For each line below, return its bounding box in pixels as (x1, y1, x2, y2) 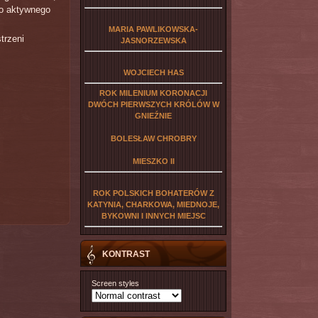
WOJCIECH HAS (123, 68, 184, 77)
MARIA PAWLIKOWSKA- (109, 25, 198, 33)
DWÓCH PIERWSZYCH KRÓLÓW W (87, 100, 219, 109)
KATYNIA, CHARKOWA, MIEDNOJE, (87, 200, 219, 209)
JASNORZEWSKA (120, 36, 187, 45)
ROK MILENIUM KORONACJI (99, 89, 207, 97)
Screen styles (92, 278, 140, 287)
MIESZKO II (132, 157, 175, 165)
